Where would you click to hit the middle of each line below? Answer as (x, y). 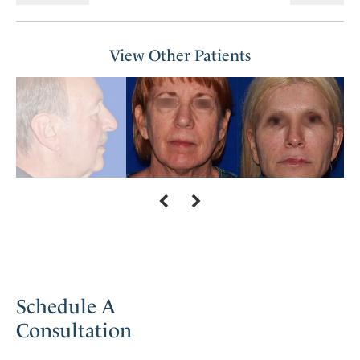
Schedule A (66, 306)
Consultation (74, 330)
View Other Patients (180, 56)
